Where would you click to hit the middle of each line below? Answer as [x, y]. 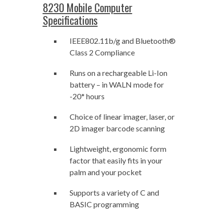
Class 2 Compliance [102, 52]
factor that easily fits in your [116, 160]
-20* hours [87, 96]
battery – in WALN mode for [117, 84]
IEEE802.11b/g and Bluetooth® [122, 41]
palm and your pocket [105, 172]
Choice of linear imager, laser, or [122, 117]
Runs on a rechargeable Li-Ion [118, 73]
